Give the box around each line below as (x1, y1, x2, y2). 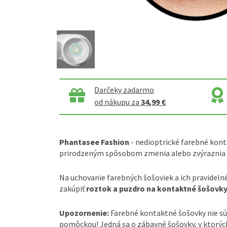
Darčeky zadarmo (94, 84, 155, 95)
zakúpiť (59, 183, 85, 194)
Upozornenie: (59, 207, 109, 218)
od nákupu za (94, 96, 141, 107)
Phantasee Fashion (59, 136, 129, 147)
